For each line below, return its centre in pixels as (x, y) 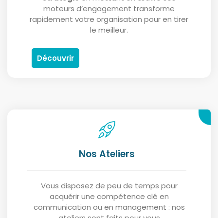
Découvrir (55, 58)
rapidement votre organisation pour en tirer (109, 19)
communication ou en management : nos (109, 207)
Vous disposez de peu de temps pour (109, 186)
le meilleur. (109, 30)
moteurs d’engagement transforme (109, 9)
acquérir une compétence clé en (109, 197)
